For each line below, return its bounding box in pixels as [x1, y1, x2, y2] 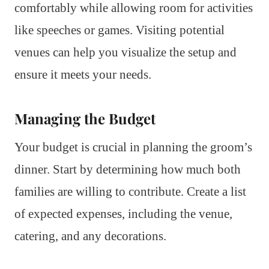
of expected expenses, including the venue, [14, 207, 232, 222]
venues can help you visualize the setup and [14, 45, 237, 60]
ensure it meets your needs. [14, 67, 151, 82]
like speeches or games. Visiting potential [14, 23, 225, 38]
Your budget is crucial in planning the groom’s [14, 140, 252, 155]
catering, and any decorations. [14, 229, 166, 244]
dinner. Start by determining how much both [14, 162, 241, 177]
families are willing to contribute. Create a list [14, 184, 246, 199]
